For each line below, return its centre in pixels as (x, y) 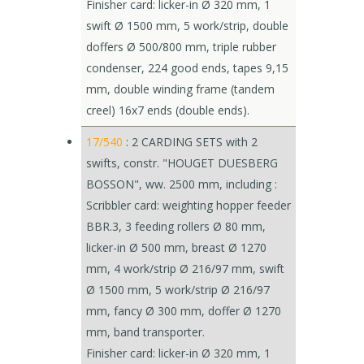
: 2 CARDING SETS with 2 (190, 142)
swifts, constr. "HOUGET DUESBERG (182, 163)
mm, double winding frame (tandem (180, 89)
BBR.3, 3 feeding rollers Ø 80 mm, (176, 226)
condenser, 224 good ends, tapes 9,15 (187, 68)
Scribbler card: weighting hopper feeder (188, 205)
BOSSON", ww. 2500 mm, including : (182, 184)
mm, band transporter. (145, 332)
